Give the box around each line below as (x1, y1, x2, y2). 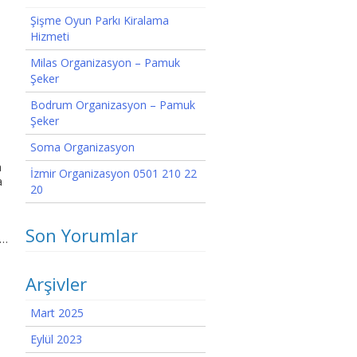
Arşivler (25, 272, 87, 296)
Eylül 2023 (30, 331, 82, 347)
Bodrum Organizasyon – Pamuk (30, 97, 195, 112)
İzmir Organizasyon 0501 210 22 (30, 166, 197, 181)
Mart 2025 (30, 305, 84, 320)
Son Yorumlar (25, 223, 138, 247)
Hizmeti (30, 29, 69, 44)
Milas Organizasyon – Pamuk (30, 55, 180, 70)
